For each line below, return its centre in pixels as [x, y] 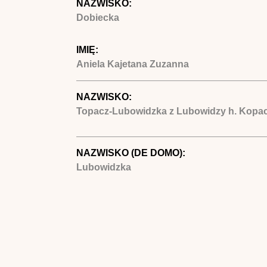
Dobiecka [97, 17]
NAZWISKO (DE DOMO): [132, 153]
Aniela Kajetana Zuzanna [132, 64]
